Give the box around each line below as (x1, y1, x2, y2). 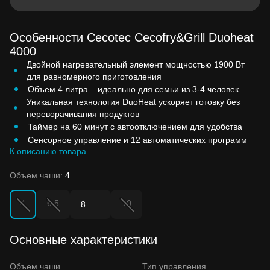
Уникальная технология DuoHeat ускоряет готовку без (27, 96, 240, 107)
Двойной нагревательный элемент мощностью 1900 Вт (26, 59, 245, 69)
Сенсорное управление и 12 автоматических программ (28, 134, 247, 145)
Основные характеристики (10, 233, 157, 246)
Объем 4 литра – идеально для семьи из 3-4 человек (28, 84, 239, 94)
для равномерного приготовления (26, 71, 162, 81)
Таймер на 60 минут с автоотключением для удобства (28, 121, 242, 131)
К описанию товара (10, 146, 86, 156)
